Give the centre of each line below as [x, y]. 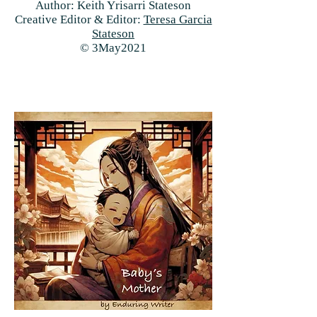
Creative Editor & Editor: [79, 19]
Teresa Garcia [178, 19]
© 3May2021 [113, 48]
